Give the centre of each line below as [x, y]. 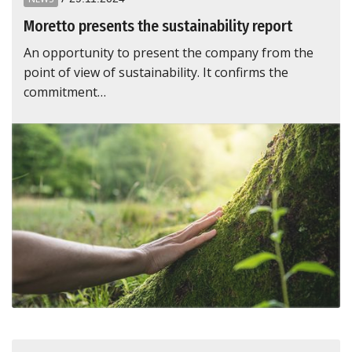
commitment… [65, 92]
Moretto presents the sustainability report [158, 26]
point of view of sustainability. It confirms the [156, 73]
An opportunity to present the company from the [169, 53]
